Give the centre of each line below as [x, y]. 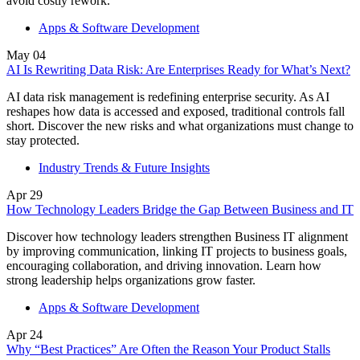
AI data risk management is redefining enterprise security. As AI [168, 96]
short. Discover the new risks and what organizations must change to [180, 125]
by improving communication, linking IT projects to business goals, [177, 251]
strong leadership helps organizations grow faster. [131, 280]
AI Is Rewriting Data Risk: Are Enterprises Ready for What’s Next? [178, 69]
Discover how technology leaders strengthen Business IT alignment [177, 236]
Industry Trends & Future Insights [124, 167]
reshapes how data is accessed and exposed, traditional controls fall [176, 111]
